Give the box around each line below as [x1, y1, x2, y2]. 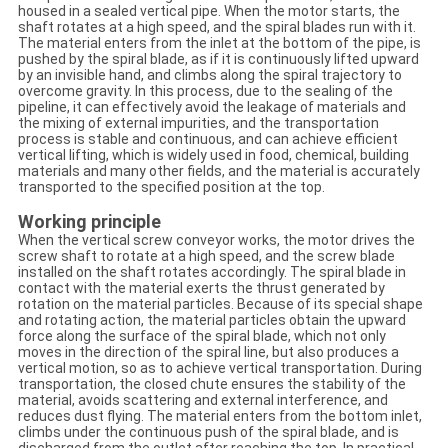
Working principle [17, 211, 161, 233]
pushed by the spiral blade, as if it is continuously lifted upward [17, 51, 419, 68]
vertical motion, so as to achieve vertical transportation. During [17, 360, 422, 377]
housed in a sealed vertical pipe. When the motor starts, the [17, 3, 400, 20]
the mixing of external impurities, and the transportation [17, 115, 379, 132]
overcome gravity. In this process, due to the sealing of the [17, 83, 393, 100]
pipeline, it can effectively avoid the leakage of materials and [17, 99, 406, 116]
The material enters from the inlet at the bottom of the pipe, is [17, 35, 421, 52]
